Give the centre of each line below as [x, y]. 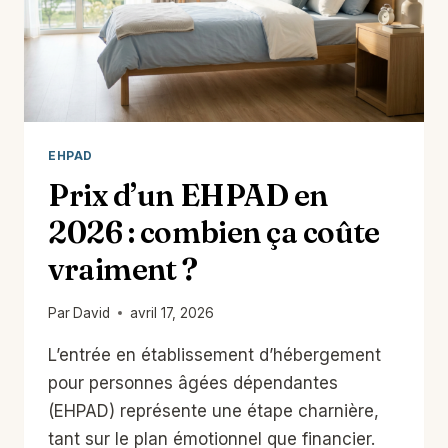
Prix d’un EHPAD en [188, 196]
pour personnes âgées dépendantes [193, 382]
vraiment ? [123, 270]
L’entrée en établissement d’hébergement [214, 354]
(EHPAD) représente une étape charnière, [213, 410]
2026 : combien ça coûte [214, 233]
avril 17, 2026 [172, 312]
